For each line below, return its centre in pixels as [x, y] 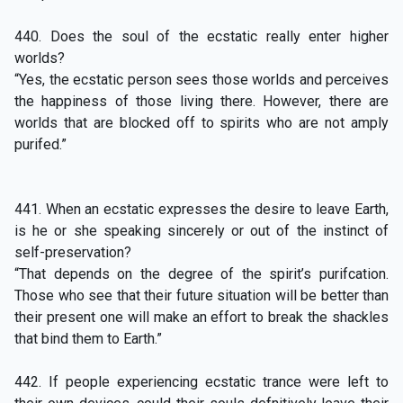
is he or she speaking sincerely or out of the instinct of [201, 230]
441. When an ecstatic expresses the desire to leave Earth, [201, 209]
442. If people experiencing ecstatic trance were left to [201, 381]
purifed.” [40, 144]
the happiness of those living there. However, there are [201, 101]
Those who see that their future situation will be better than [201, 295]
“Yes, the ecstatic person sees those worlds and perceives [201, 79]
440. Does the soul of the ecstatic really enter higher [201, 36]
